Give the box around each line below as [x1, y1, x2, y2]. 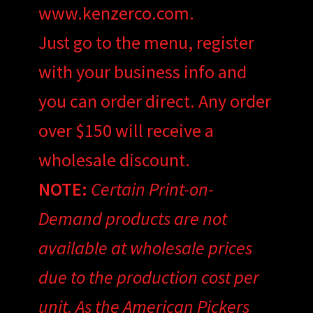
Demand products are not [38, 206, 227, 230]
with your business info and [38, 59, 247, 83]
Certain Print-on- [90, 177, 214, 201]
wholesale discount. [38, 147, 190, 171]
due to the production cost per [38, 265, 259, 289]
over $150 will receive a [38, 118, 214, 142]
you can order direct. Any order [38, 89, 271, 112]
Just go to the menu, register [38, 30, 254, 54]
